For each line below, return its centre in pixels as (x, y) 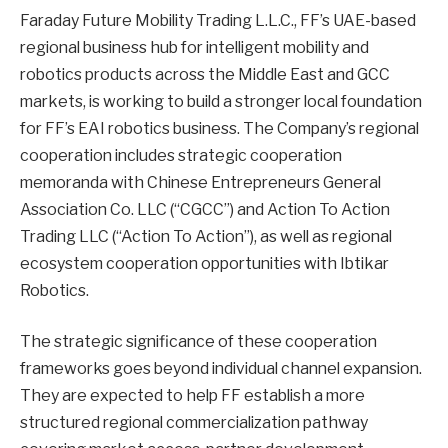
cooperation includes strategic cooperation (181, 155)
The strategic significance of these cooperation (198, 342)
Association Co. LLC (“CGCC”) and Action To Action (205, 209)
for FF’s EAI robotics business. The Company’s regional (219, 128)
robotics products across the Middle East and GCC (205, 74)
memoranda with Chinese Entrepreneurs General (200, 182)
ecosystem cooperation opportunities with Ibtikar (204, 263)
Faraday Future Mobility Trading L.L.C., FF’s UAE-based (218, 20)
